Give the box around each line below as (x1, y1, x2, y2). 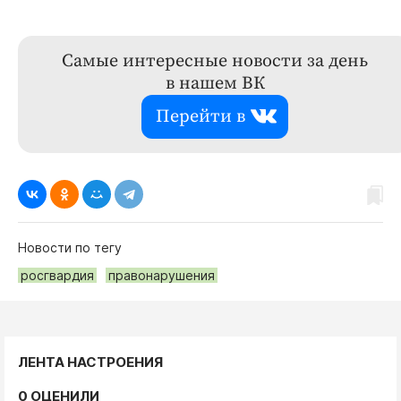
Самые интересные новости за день (62, 49, 368, 73)
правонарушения (108, 267, 215, 283)
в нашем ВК (165, 72, 265, 95)
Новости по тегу (18, 239, 122, 255)
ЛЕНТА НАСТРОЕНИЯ (18, 353, 163, 371)
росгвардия (21, 267, 94, 283)
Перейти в (156, 105, 245, 128)
